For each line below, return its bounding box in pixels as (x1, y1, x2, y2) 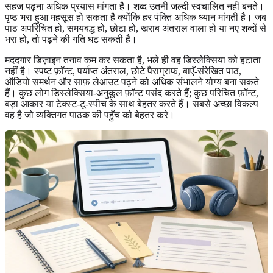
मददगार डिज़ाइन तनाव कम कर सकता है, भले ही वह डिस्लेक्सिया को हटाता (5, 54, 261, 65)
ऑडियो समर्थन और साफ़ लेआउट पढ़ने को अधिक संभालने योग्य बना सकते (5, 76, 259, 87)
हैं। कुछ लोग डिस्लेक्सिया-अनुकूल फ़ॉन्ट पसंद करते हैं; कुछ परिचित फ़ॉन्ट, (5, 87, 258, 98)
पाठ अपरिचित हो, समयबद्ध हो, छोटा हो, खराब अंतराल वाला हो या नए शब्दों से (5, 23, 266, 34)
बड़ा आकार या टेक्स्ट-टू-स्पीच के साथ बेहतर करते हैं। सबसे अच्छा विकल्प (5, 98, 258, 109)
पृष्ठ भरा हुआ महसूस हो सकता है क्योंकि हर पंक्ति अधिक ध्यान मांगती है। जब (5, 12, 266, 23)
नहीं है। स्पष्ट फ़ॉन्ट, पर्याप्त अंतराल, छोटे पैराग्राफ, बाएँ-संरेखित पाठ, (5, 65, 241, 76)
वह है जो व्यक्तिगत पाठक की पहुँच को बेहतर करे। (5, 109, 175, 120)
